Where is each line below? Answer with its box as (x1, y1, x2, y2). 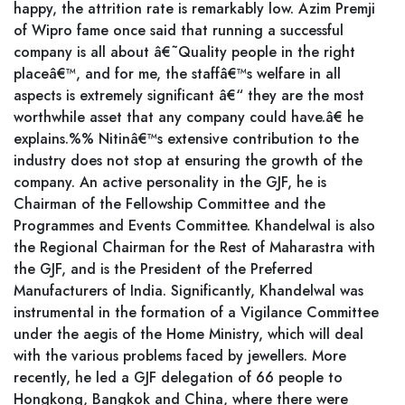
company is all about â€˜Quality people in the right (14, 42, 355, 62)
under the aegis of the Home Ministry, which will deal (14, 324, 363, 344)
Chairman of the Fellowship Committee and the (14, 193, 325, 214)
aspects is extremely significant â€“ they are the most (14, 85, 364, 106)
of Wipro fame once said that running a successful (14, 20, 344, 41)
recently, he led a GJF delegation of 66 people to (14, 367, 343, 388)
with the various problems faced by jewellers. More (14, 345, 346, 366)
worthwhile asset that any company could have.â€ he (14, 107, 363, 127)
